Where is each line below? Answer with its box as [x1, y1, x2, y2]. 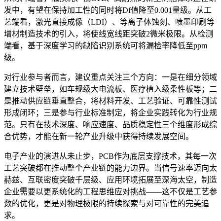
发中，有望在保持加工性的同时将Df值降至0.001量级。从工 [4, 6, 212, 15]
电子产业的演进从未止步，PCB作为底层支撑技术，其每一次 [4, 152, 217, 161]
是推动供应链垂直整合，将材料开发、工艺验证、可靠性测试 [4, 97, 217, 106]
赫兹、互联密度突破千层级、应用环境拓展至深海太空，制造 [4, 176, 217, 184]
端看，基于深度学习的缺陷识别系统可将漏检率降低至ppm [4, 41, 207, 50]
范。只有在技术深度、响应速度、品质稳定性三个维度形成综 [4, 120, 217, 129]
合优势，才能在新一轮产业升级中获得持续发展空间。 [4, 132, 193, 141]
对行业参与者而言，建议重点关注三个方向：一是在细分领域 [4, 73, 217, 82]
